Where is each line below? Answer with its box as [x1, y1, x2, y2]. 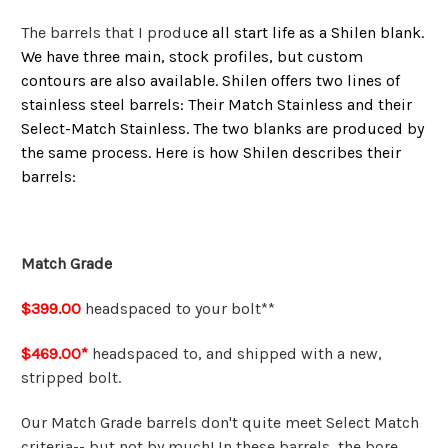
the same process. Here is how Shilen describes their [21, 143, 401, 163]
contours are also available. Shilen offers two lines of [21, 71, 400, 91]
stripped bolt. [21, 368, 121, 388]
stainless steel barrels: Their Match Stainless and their [21, 95, 412, 115]
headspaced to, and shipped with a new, [92, 344, 382, 364]
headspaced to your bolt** [81, 299, 275, 319]
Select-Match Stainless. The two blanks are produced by [21, 119, 424, 139]
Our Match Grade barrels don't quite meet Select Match [21, 413, 419, 433]
